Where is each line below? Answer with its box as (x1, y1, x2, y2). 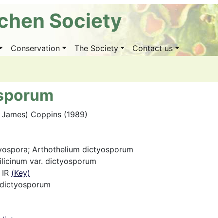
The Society (74, 43, 118, 53)
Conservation (11, 43, 60, 53)
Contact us (132, 43, 173, 53)
